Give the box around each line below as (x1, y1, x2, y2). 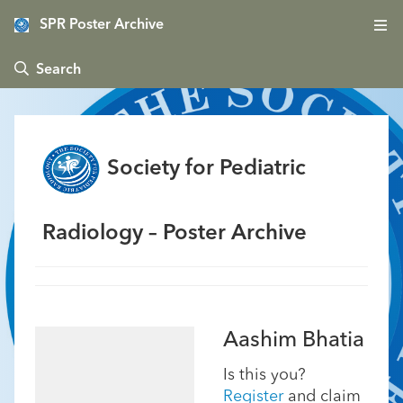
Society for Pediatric (107, 158, 306, 180)
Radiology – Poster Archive (42, 223, 307, 245)
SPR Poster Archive (40, 18, 164, 32)
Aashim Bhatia (223, 330, 364, 352)
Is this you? (223, 367, 306, 383)
